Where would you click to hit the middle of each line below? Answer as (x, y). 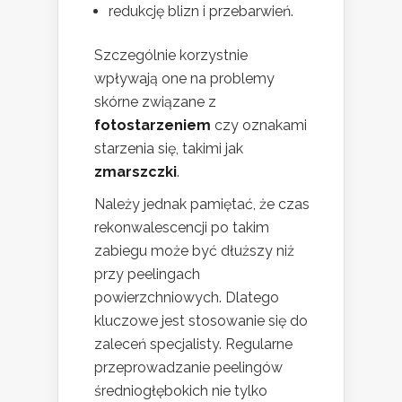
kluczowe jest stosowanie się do (201, 320)
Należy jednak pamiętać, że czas (202, 204)
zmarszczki (135, 171)
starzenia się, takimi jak (169, 148)
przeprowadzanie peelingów (188, 367)
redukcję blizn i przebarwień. (201, 11)
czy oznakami (259, 125)
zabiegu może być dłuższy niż (194, 250)
